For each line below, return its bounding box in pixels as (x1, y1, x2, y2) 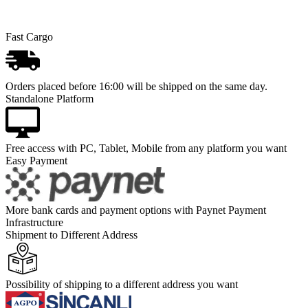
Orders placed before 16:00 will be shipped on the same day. (5, 80, 267, 92)
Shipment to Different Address (5, 228, 137, 241)
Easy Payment (5, 154, 67, 166)
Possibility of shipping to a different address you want (5, 278, 238, 290)
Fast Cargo (5, 30, 53, 43)
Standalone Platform (5, 92, 93, 104)
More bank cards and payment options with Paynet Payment (5, 203, 266, 216)
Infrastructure (5, 216, 63, 228)
